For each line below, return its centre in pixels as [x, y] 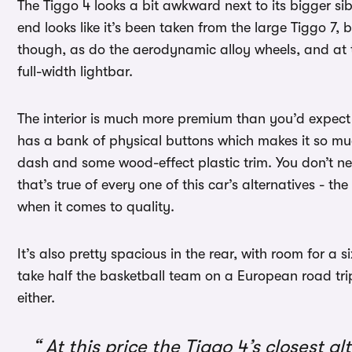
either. [36, 298]
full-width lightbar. [75, 72]
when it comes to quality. [96, 207]
